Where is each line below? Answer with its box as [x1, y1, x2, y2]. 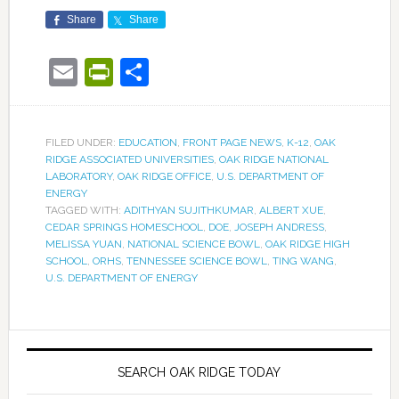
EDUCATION [118, 136, 177, 150]
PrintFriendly [112, 55, 277, 89]
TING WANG [272, 255, 334, 268]
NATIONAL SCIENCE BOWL [126, 238, 260, 251]
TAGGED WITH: [45, 204, 124, 217]
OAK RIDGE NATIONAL [218, 153, 329, 167]
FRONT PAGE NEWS [182, 136, 281, 150]
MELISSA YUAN [45, 238, 122, 251]
